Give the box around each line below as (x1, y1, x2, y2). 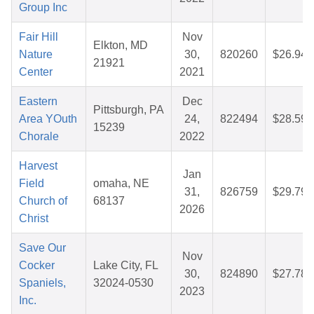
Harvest (19, 160, 57, 172)
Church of (19, 195, 67, 207)
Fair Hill (19, 31, 58, 43)
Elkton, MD (93, 39, 148, 52)
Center (19, 66, 53, 78)
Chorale (19, 130, 59, 143)
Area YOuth (19, 113, 77, 125)
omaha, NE (93, 177, 149, 190)
